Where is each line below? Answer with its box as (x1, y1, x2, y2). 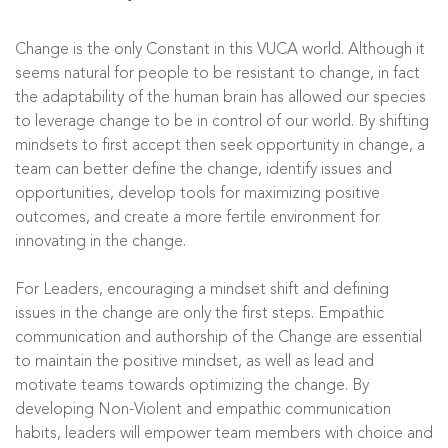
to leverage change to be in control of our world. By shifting (15, 114, 429, 130)
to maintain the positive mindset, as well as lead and (15, 354, 374, 370)
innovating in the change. (15, 234, 186, 250)
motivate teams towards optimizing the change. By (15, 378, 369, 394)
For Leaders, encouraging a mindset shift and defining (15, 282, 389, 298)
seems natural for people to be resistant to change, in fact (15, 66, 420, 82)
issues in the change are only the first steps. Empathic (15, 306, 384, 322)
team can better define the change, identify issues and (15, 162, 392, 178)
